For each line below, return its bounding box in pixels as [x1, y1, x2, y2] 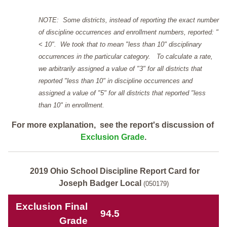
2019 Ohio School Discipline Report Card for [29, 166, 200, 175]
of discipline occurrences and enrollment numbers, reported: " [39, 28, 218, 36]
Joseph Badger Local [58, 178, 141, 187]
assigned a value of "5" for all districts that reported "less [39, 89, 206, 97]
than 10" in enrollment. [39, 101, 104, 109]
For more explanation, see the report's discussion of [11, 120, 216, 129]
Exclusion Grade [81, 132, 144, 141]
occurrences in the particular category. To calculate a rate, [39, 52, 213, 60]
